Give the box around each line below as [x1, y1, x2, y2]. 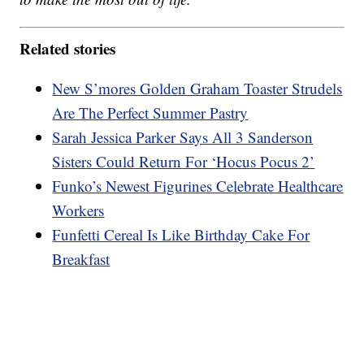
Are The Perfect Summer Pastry [52, 102, 249, 123]
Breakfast [52, 248, 110, 269]
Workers [52, 199, 105, 220]
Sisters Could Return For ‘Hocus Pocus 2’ [52, 150, 315, 171]
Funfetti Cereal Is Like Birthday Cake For [52, 223, 310, 245]
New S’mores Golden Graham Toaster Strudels [52, 77, 343, 98]
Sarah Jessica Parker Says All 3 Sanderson [52, 126, 314, 147]
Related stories [19, 37, 116, 59]
